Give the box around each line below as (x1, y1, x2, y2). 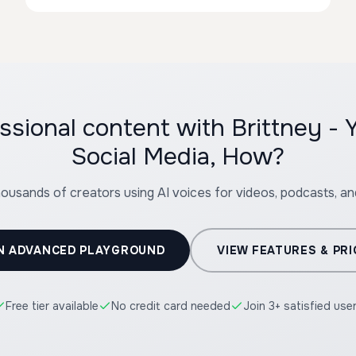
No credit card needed (111, 299, 230, 313)
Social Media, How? (72, 141, 284, 172)
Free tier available (6, 299, 99, 313)
